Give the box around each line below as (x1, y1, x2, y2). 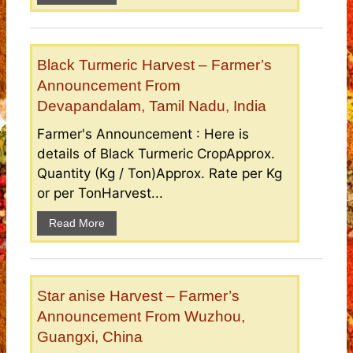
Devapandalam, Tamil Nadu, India (37, 98, 266, 115)
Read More (49, 217, 105, 230)
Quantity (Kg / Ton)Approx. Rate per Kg (37, 165, 282, 182)
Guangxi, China (37, 329, 143, 346)
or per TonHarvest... (37, 185, 163, 202)
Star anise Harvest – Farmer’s (37, 288, 240, 305)
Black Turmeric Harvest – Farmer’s (37, 57, 272, 74)
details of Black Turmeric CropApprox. (37, 146, 275, 162)
